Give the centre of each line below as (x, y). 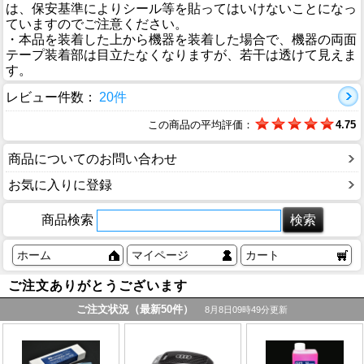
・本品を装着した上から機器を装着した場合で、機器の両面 (181, 40)
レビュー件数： (51, 97)
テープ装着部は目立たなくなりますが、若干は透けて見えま (181, 55)
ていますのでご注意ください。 (97, 24)
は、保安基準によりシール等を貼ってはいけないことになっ (181, 9)
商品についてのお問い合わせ (93, 158)
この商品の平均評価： (201, 125)
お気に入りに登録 (60, 184)
